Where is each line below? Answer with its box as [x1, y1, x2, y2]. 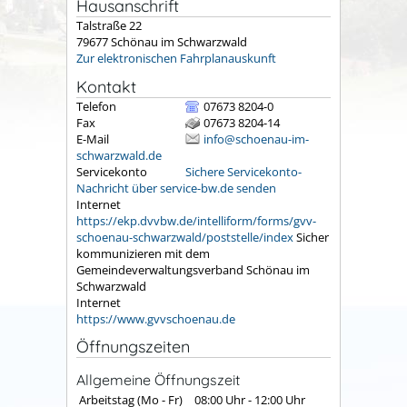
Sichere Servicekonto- [185, 163, 302, 180]
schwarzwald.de [76, 146, 162, 164]
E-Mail [76, 130, 109, 147]
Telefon [76, 97, 116, 114]
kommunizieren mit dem [76, 244, 210, 262]
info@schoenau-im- [203, 130, 309, 147]
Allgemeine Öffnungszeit [76, 371, 240, 390]
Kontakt [76, 75, 136, 97]
